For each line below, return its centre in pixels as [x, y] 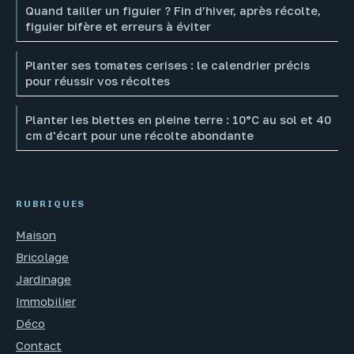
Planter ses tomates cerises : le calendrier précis [168, 66]
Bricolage [42, 257]
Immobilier [46, 301]
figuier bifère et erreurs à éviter [118, 27]
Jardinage [43, 279]
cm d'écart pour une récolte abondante [139, 136]
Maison [36, 235]
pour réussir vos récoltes [98, 81]
